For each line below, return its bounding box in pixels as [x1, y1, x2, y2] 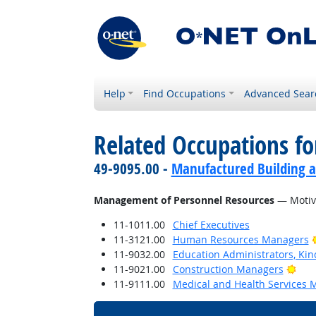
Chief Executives [172, 218, 250, 231]
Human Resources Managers [172, 233, 309, 246]
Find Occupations [143, 87, 226, 100]
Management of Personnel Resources [93, 193, 274, 207]
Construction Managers [172, 262, 284, 276]
